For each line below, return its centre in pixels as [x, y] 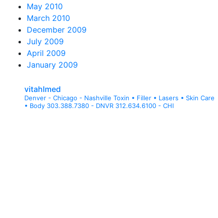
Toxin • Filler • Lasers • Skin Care [163, 98]
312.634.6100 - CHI [144, 106]
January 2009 [52, 65]
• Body [35, 106]
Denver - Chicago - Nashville [68, 98]
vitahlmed [43, 89]
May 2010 [45, 6]
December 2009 [57, 30]
